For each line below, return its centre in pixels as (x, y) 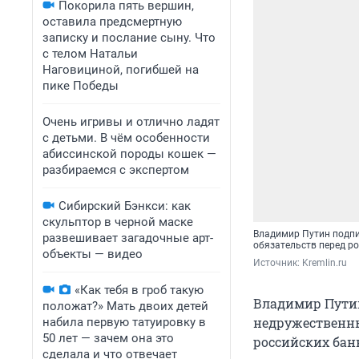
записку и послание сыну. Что (129, 38)
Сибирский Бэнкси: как (125, 206)
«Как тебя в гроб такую (139, 290)
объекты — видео (93, 254)
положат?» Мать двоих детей (125, 306)
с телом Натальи (90, 54)
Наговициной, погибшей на (121, 70)
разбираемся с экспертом (116, 170)
